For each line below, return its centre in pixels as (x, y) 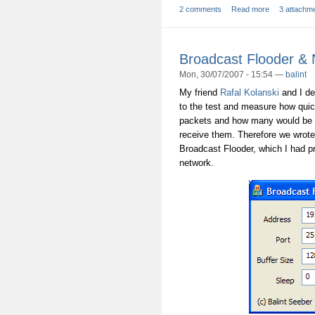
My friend (200, 93)
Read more (250, 9)
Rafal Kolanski (250, 93)
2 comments (200, 9)
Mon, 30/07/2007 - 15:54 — (232, 74)
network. (197, 163)
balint (296, 74)
